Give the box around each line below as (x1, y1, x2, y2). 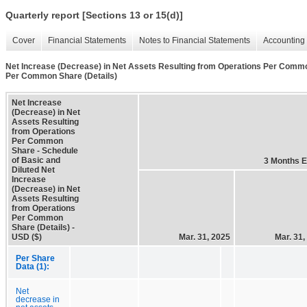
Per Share (16, 254, 55, 262)
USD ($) (12, 232, 42, 242)
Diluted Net (12, 164, 55, 175)
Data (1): (16, 262, 49, 271)
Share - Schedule (12, 145, 78, 156)
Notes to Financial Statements (139, 36, 250, 46)
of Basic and (12, 155, 60, 165)
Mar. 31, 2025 (179, 232, 230, 242)
